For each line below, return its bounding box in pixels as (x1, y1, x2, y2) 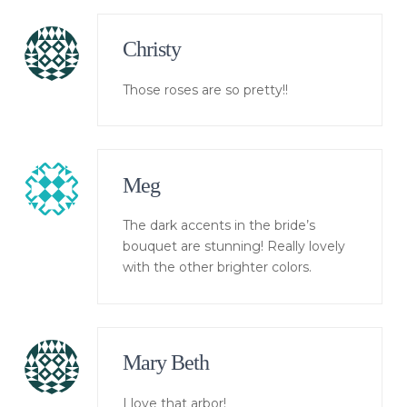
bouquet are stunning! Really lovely (123, 238, 346, 255)
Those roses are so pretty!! (123, 81, 289, 98)
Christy (123, 37, 182, 62)
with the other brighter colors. (123, 259, 313, 276)
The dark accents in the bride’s (123, 217, 316, 234)
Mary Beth (123, 351, 210, 375)
